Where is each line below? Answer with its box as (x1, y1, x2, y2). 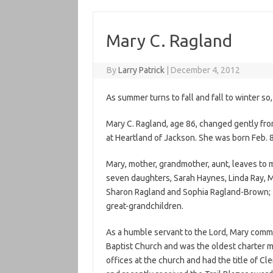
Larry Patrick (118, 65, 165, 75)
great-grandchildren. (105, 201, 183, 211)
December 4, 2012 (171, 65, 241, 75)
